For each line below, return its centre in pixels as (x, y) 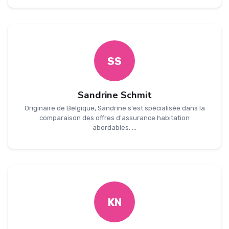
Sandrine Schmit (114, 95)
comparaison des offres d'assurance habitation (114, 118)
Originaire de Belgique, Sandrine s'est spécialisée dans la (114, 108)
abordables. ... (114, 128)
